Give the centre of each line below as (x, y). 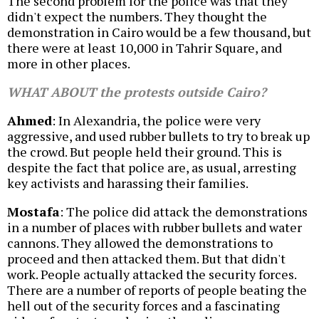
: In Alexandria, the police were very (156, 121)
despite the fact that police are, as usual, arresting (152, 168)
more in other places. (69, 64)
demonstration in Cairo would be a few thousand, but (159, 32)
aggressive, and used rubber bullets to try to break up (158, 136)
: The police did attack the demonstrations (184, 212)
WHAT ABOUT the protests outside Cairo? (137, 92)
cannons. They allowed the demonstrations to (140, 243)
